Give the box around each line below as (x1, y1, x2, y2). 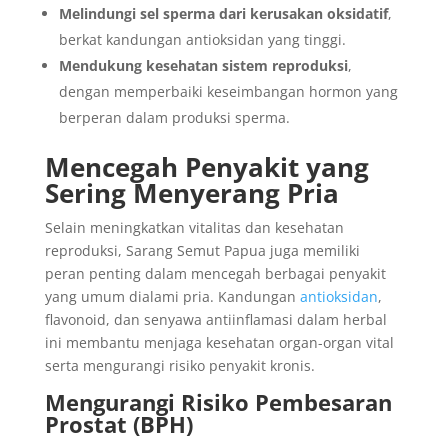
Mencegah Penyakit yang (44, 149, 369, 185)
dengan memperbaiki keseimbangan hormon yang (58, 82, 398, 101)
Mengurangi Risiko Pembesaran (44, 387, 392, 417)
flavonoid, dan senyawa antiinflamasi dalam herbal (44, 310, 387, 329)
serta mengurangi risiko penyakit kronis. (44, 356, 315, 375)
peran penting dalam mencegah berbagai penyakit (44, 264, 386, 283)
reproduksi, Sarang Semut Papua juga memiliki (44, 241, 360, 260)
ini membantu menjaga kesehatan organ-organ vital (44, 333, 394, 352)
